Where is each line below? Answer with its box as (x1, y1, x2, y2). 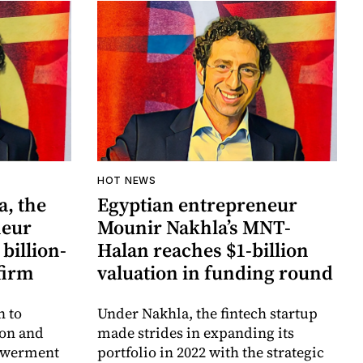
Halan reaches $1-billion (97, 236, 309, 263)
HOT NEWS (97, 173, 156, 186)
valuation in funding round (97, 258, 333, 286)
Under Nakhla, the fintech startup (97, 302, 318, 323)
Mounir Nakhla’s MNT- (97, 213, 291, 241)
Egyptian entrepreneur (97, 190, 297, 218)
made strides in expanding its (97, 322, 294, 343)
